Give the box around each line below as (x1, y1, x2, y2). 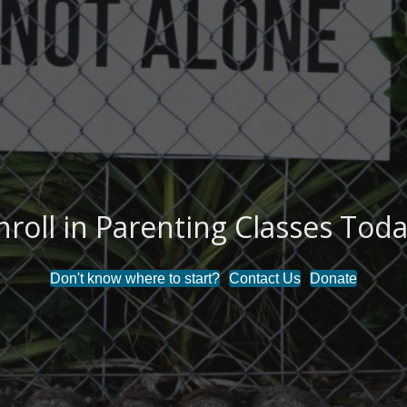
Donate (310, 270, 357, 286)
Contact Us (229, 270, 301, 286)
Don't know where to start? (50, 270, 220, 286)
